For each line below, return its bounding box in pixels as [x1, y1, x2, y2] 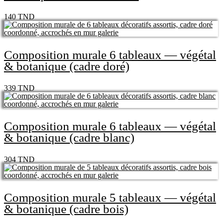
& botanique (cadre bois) [4, 202, 128, 216]
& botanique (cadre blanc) [4, 130, 134, 144]
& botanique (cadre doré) [4, 59, 129, 73]
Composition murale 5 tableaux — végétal [4, 190, 216, 204]
